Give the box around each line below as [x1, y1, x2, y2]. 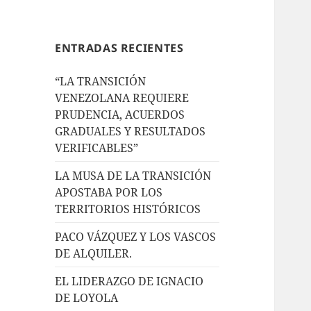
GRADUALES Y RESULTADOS [55, 123, 206, 139]
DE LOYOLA [55, 289, 119, 305]
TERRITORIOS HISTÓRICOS [55, 201, 201, 217]
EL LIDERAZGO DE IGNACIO [55, 273, 204, 289]
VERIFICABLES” [55, 140, 139, 155]
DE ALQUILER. [55, 245, 133, 261]
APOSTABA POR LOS [55, 184, 163, 200]
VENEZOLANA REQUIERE [55, 90, 190, 106]
